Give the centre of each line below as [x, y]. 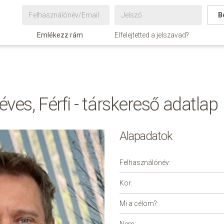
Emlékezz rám [60, 35]
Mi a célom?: [139, 203]
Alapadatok [146, 136]
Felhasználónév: [145, 162]
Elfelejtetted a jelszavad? [152, 35]
